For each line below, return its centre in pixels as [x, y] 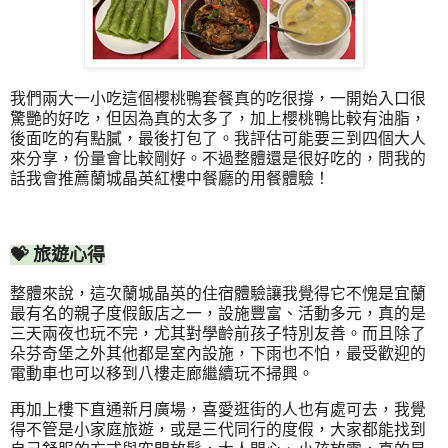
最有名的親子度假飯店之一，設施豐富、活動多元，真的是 [218, 314]
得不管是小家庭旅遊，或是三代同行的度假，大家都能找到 [218, 430]
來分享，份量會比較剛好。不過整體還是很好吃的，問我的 [218, 158]
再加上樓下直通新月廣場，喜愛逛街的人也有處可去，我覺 [218, 410]
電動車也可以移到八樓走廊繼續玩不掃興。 [162, 374]
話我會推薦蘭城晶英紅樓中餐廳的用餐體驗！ [170, 178]
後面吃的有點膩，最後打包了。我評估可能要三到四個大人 [218, 138]
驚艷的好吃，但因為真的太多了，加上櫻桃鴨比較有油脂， [218, 118]
